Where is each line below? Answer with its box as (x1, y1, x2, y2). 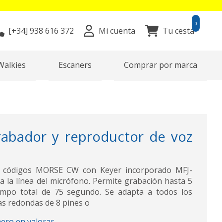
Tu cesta (163, 25, 194, 37)
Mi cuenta (98, 25, 135, 37)
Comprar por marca (123, 59, 197, 71)
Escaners (58, 59, 92, 71)
